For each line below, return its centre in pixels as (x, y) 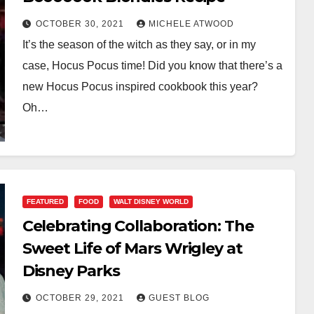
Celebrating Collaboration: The (138, 226)
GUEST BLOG (179, 298)
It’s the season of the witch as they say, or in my (139, 44)
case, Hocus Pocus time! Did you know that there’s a (152, 65)
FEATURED (45, 201)
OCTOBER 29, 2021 (81, 298)
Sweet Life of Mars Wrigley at (132, 248)
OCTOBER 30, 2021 (81, 23)
